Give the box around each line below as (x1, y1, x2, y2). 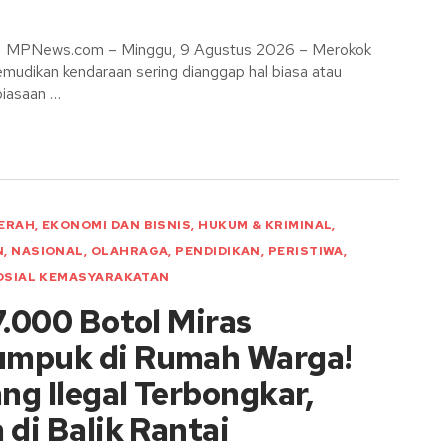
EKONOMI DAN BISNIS (42, 217, 192, 233)
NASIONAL (11, 243, 84, 259)
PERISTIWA (267, 243, 344, 259)
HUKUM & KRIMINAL (198, 217, 333, 233)
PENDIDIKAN (175, 243, 261, 259)
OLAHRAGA (90, 243, 169, 259)
